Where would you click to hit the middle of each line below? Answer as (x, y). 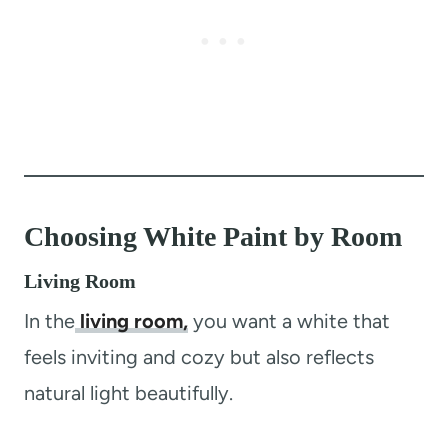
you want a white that (289, 320)
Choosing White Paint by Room (213, 236)
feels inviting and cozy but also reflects (199, 356)
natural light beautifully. (128, 392)
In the (49, 320)
